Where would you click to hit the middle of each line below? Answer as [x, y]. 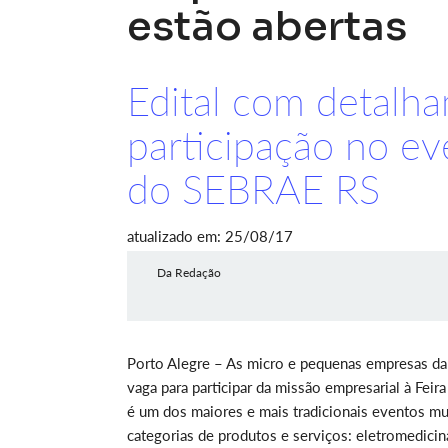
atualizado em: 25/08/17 [210, 236]
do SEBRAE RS [253, 189]
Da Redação [189, 272]
